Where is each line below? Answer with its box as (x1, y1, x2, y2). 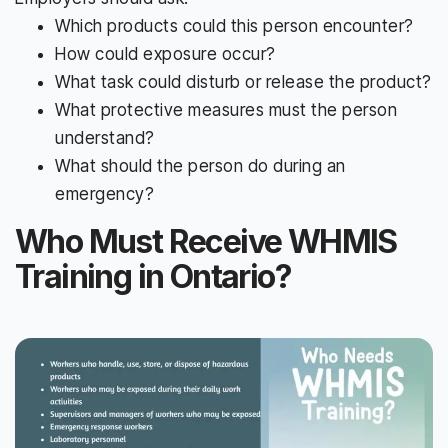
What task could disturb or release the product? (55, 71, 432, 92)
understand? (55, 127, 155, 148)
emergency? (55, 183, 154, 204)
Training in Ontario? (15, 256, 291, 296)
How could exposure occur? (55, 43, 276, 64)
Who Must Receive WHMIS (15, 221, 397, 261)
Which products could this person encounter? (55, 15, 414, 36)
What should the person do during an (55, 155, 346, 176)
